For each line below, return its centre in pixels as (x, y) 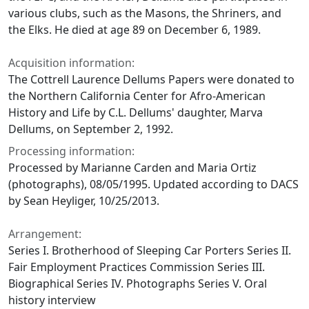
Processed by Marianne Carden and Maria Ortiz (132, 168)
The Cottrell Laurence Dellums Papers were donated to (151, 80)
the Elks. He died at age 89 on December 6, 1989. (134, 30)
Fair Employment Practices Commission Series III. (137, 267)
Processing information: (71, 151)
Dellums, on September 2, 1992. (91, 129)
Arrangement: (45, 234)
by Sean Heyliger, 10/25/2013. (84, 201)
